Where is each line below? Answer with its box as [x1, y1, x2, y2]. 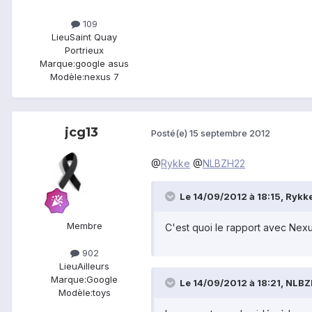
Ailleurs [77, 260, 109, 272]
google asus [75, 57, 129, 69]
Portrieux [65, 44, 104, 56]
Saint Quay [70, 31, 117, 42]
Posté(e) [151, 127, 189, 139]
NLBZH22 [203, 157, 245, 169]
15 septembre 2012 [189, 127, 270, 139]
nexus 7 [84, 70, 119, 82]
